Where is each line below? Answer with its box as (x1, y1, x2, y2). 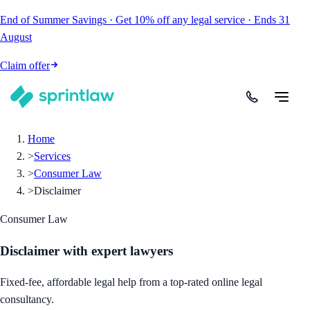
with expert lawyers (63, 243, 173, 258)
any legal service (172, 14, 245, 26)
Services (34, 150, 71, 162)
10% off (134, 14, 170, 26)
